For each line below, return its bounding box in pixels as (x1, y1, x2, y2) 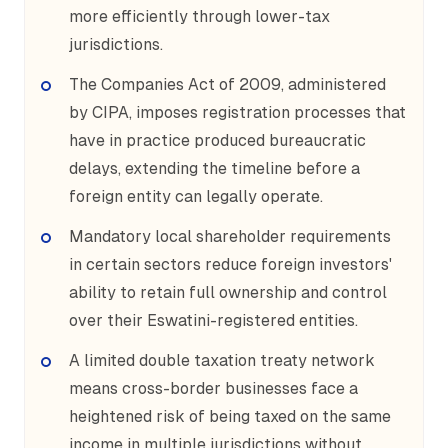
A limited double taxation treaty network (69, 351, 375, 370)
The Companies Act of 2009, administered (69, 75, 386, 94)
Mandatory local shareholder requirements (69, 227, 391, 246)
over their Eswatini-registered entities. (69, 311, 358, 330)
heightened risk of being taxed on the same (69, 407, 391, 426)
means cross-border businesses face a (69, 379, 358, 398)
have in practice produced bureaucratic (69, 131, 366, 150)
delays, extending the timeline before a (69, 159, 360, 178)
